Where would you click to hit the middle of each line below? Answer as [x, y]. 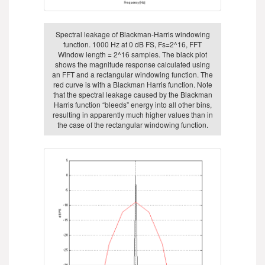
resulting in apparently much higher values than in [132, 114]
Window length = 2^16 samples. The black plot [132, 54]
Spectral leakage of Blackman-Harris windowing [132, 34]
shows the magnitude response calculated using [132, 64]
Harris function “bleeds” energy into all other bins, [132, 104]
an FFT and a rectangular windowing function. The [132, 74]
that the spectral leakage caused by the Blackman [132, 94]
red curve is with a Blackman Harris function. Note [132, 84]
